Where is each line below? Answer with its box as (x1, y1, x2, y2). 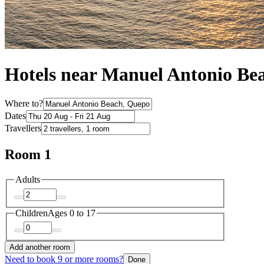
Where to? (5, 98, 43, 109)
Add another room (9, 243, 70, 252)
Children (15, 207, 48, 218)
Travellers (5, 123, 41, 134)
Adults (15, 174, 40, 185)
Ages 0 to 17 (48, 207, 95, 218)
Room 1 (5, 147, 51, 163)
